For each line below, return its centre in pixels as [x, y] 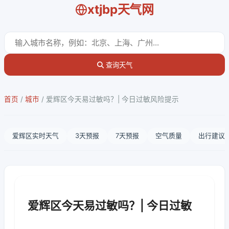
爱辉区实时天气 [36, 136]
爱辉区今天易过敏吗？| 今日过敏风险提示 [112, 99]
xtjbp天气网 [121, 9]
